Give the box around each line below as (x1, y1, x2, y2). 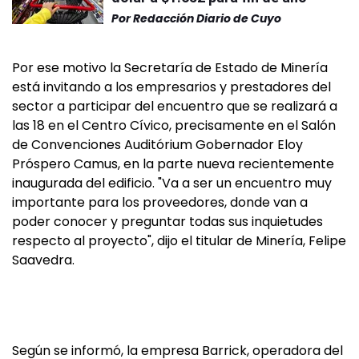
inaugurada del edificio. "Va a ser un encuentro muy (12, 174, 332, 192)
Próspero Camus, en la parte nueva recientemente (12, 155, 334, 173)
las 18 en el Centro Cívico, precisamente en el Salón (12, 116, 336, 135)
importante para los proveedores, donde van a (12, 193, 308, 212)
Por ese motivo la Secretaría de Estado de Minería (12, 58, 328, 77)
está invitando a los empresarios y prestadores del (12, 78, 331, 96)
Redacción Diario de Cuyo (133, 10, 281, 26)
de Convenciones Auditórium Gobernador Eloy (12, 135, 303, 154)
